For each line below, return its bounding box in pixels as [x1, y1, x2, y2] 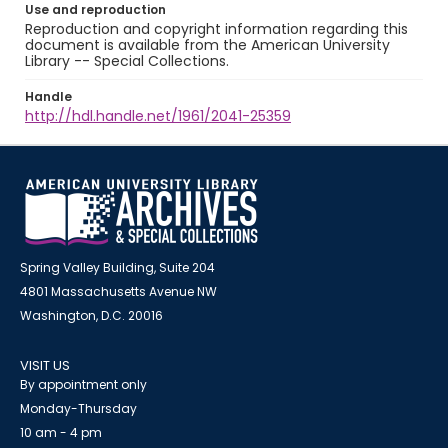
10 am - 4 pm [20, 424, 102, 441]
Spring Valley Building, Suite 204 [20, 259, 215, 276]
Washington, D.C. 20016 [20, 307, 163, 324]
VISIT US [20, 356, 70, 375]
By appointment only [20, 376, 147, 393]
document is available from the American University [25, 35, 390, 55]
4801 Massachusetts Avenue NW [20, 283, 217, 300]
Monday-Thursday [20, 400, 137, 417]
